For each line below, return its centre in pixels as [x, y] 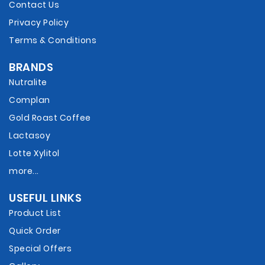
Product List [35, 213]
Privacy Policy [39, 23]
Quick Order [35, 231]
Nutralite [28, 83]
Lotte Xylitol [34, 153]
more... [24, 171]
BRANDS [31, 67]
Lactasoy [30, 136]
